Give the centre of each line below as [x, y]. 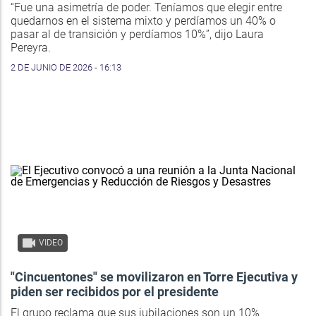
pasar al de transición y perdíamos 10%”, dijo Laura [137, 35]
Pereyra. [31, 48]
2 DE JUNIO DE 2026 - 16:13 [66, 68]
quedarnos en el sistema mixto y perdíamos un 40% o [143, 21]
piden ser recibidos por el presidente [115, 292]
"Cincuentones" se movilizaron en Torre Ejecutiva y [154, 277]
